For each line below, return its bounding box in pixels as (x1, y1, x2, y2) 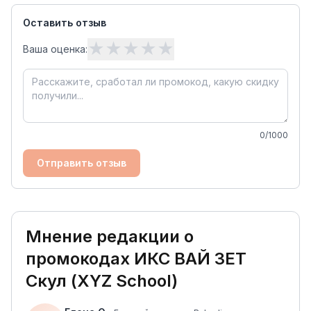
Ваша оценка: (23, 42, 87, 55)
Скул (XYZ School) (26, 270, 178, 291)
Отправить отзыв (37, 156, 126, 169)
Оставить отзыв (23, 16, 106, 28)
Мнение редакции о (26, 226, 194, 246)
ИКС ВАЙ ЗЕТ (134, 248, 246, 269)
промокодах (26, 248, 134, 269)
